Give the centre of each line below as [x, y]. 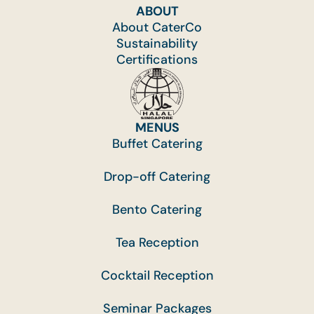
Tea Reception [157, 242]
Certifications [157, 59]
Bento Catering [157, 209]
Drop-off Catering [157, 176]
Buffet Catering [157, 143]
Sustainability [157, 43]
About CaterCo [157, 27]
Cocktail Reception [157, 275]
